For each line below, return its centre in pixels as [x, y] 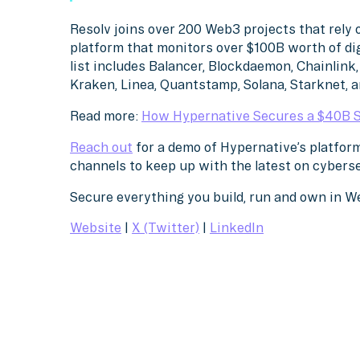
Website [96, 228]
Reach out [102, 147]
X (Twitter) [166, 228]
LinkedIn [237, 228]
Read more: [106, 116]
